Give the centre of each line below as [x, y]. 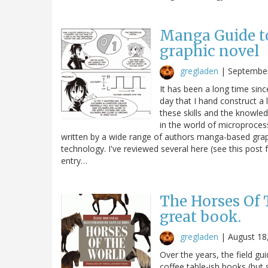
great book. [200, 217]
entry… [74, 160]
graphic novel [210, 51]
